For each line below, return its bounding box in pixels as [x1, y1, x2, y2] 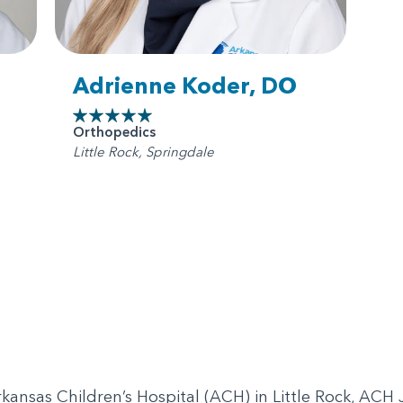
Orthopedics [72, 123, 156, 141]
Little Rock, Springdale [72, 143, 214, 161]
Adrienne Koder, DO [72, 72, 297, 100]
